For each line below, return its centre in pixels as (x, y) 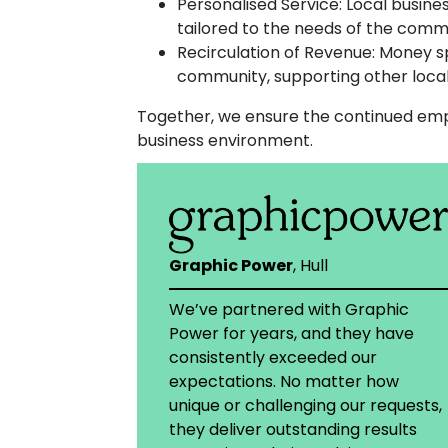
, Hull (310, 265)
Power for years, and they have (291, 333)
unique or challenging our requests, (305, 405)
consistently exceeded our (273, 357)
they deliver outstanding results (293, 429)
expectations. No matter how (284, 381)
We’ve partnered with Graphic (289, 309)
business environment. (225, 141)
